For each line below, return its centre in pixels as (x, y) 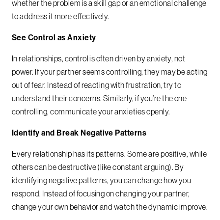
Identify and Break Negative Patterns (79, 132)
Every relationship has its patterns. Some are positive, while (110, 153)
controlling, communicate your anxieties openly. (91, 111)
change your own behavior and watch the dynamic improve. (110, 206)
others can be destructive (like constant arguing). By (98, 167)
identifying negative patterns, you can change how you (102, 180)
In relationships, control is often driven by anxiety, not (99, 58)
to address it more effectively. (61, 16)
